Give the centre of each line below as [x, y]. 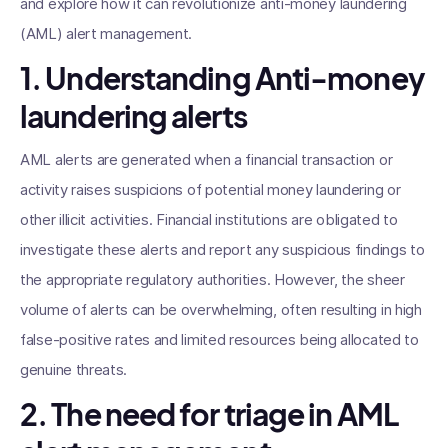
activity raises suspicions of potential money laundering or [210, 189]
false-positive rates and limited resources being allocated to [219, 339]
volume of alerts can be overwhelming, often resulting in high [221, 309]
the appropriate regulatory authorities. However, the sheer [212, 279]
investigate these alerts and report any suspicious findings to [222, 249]
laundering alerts [133, 116]
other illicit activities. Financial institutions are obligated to [209, 219]
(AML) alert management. [106, 33]
